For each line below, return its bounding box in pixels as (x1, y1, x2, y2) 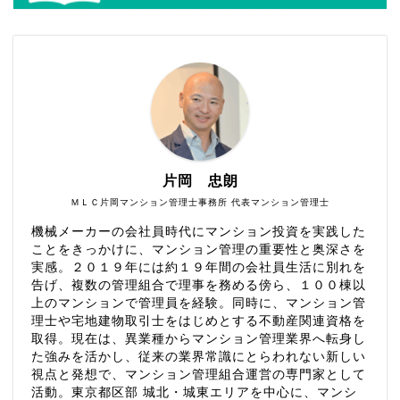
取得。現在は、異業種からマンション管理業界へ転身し (31, 332, 366, 346)
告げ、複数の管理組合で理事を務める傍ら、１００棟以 (31, 279, 366, 293)
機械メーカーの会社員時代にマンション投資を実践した (31, 225, 366, 239)
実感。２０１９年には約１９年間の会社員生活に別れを (31, 261, 366, 275)
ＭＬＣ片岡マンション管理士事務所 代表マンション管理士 (71, 197, 329, 208)
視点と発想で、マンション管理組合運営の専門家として (31, 368, 366, 382)
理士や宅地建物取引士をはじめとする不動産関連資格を (31, 314, 366, 329)
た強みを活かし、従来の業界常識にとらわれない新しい (31, 350, 366, 364)
